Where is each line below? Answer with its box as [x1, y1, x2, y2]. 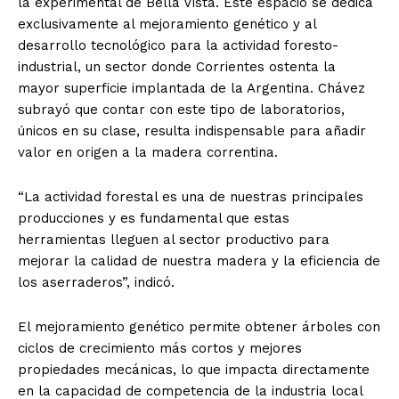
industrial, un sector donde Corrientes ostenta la [18, 58, 336, 75]
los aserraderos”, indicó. [18, 273, 175, 290]
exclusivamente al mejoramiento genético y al [18, 15, 316, 32]
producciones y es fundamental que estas [18, 209, 289, 226]
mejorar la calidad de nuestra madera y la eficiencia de [18, 252, 380, 269]
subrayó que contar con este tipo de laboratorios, [18, 101, 345, 118]
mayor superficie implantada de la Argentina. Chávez [18, 79, 365, 96]
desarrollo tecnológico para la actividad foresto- [18, 37, 338, 53]
